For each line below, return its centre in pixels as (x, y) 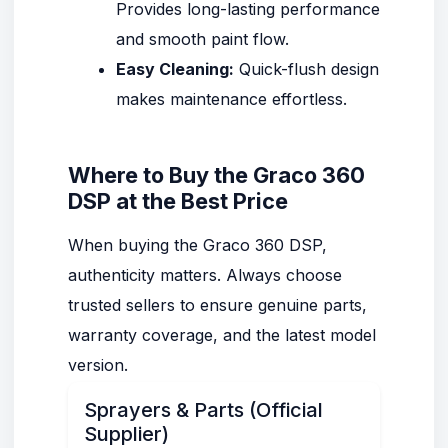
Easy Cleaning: (175, 69)
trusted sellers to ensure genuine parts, (217, 305)
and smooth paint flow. (202, 39)
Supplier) (126, 434)
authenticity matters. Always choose (205, 275)
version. (98, 365)
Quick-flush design (306, 69)
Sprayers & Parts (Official (203, 410)
